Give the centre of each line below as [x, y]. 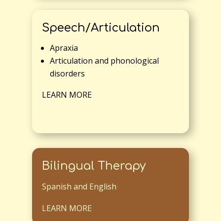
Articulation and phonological [104, 61]
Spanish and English [79, 187]
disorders [67, 74]
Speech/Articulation [101, 28]
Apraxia [64, 48]
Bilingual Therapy [94, 166]
